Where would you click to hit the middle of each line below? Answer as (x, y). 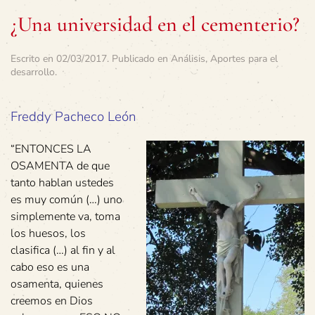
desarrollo (33, 72)
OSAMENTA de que (60, 166)
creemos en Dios (52, 301)
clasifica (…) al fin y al (63, 250)
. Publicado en (139, 58)
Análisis (188, 58)
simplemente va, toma (65, 216)
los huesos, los (48, 233)
